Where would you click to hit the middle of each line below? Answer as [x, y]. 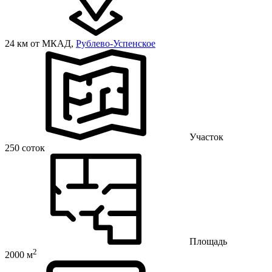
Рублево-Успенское [116, 43]
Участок [206, 137]
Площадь [208, 241]
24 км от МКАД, [40, 43]
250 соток [25, 148]
